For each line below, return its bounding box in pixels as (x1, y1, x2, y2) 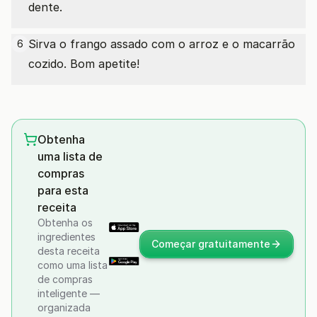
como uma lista (38, 259, 108, 271)
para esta (38, 183, 88, 197)
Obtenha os (38, 217, 93, 229)
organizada (38, 301, 91, 313)
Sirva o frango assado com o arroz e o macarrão (28, 37, 295, 51)
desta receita (38, 245, 100, 257)
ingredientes (38, 231, 96, 243)
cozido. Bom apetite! (28, 57, 139, 71)
